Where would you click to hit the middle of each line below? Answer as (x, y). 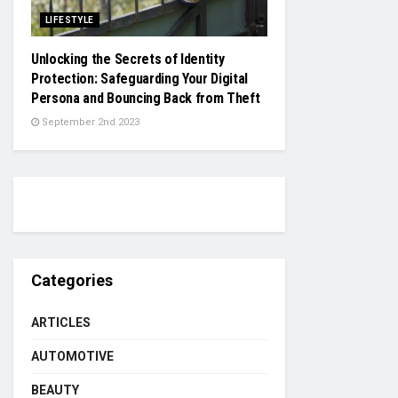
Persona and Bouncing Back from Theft (146, 98)
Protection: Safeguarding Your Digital (140, 79)
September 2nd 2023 (89, 122)
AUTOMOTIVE (72, 356)
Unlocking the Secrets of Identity (128, 59)
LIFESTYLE (70, 20)
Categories (72, 280)
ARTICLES (61, 322)
